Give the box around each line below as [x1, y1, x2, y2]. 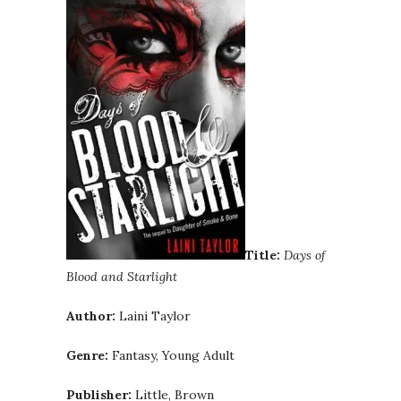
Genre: [66, 347, 108, 364]
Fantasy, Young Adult [108, 347, 235, 364]
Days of [284, 247, 326, 264]
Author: [66, 308, 115, 325]
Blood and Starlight [66, 269, 177, 286]
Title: [245, 247, 280, 264]
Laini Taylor [115, 308, 191, 325]
